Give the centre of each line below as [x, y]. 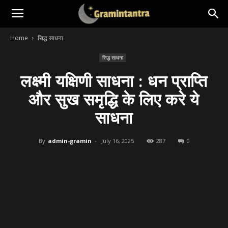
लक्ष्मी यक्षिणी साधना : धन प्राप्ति [114, 81]
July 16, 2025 [117, 141]
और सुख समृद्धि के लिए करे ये [114, 100]
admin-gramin [69, 141]
